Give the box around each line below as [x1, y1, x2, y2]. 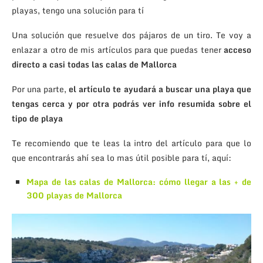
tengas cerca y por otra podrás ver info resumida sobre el [12, 96, 251, 110]
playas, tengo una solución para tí [12, 3, 144, 17]
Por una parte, [12, 82, 69, 96]
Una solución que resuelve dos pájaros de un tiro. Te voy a [12, 28, 251, 42]
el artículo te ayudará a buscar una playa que [69, 82, 252, 96]
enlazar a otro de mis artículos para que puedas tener [12, 42, 224, 56]
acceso [224, 42, 251, 56]
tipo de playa [12, 111, 63, 125]
